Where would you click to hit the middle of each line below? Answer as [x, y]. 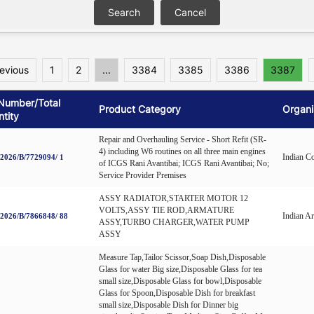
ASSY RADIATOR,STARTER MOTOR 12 [173, 198]
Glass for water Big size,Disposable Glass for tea [180, 269]
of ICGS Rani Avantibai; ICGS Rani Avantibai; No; [184, 163]
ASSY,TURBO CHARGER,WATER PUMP [174, 222]
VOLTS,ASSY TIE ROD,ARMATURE [166, 210]
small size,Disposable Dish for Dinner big [169, 305]
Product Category [140, 109]
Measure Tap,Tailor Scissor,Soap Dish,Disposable [182, 257]
